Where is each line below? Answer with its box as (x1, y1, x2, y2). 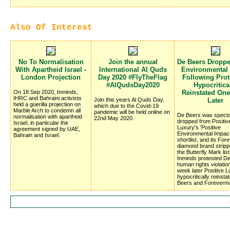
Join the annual (108, 58, 158, 66)
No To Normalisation (18, 58, 84, 66)
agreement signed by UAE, (13, 126, 80, 132)
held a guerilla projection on (13, 101, 81, 108)
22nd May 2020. (94, 115, 134, 122)
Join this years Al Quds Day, (94, 97, 164, 103)
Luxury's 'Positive (177, 124, 221, 131)
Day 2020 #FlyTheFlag (98, 73, 167, 82)
